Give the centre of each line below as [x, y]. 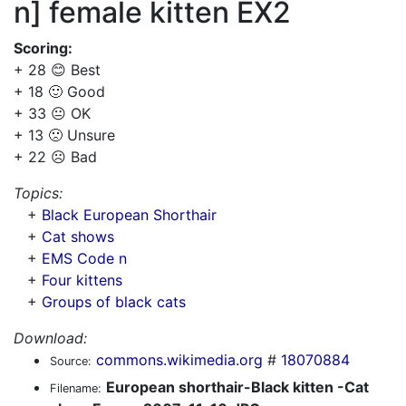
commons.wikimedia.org [179, 360]
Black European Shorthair [129, 215]
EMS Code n [84, 258]
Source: [71, 361]
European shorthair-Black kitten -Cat [237, 387]
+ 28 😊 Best [57, 70]
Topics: [38, 193]
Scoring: [43, 48]
